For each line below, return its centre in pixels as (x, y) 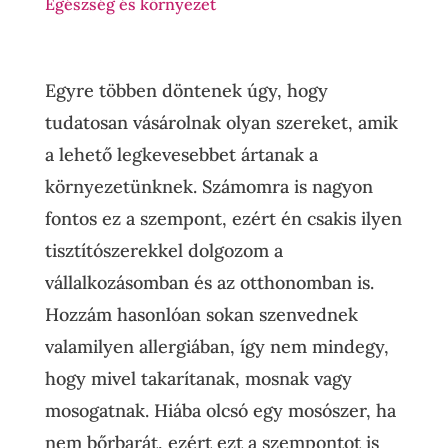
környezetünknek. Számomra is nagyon (208, 186)
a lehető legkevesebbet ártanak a (181, 154)
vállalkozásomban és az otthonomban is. (209, 282)
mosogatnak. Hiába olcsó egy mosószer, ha (220, 410)
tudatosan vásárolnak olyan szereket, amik (221, 122)
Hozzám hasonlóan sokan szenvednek (201, 314)
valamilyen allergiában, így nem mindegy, (216, 346)
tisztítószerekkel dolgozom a (163, 250)
